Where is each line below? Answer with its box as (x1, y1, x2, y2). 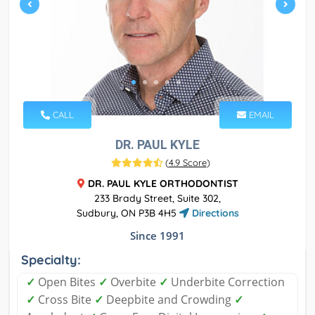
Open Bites (35, 274, 98, 290)
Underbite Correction (168, 274, 285, 290)
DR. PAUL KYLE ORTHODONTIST (87, 177, 238, 191)
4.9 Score (168, 157, 207, 169)
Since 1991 (130, 229, 185, 243)
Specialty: (21, 252, 81, 269)
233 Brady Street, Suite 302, (94, 192, 221, 205)
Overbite (108, 274, 159, 290)
